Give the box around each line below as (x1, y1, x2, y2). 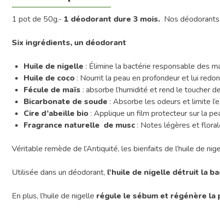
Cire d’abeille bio (24, 108, 88, 119)
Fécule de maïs (24, 84, 82, 95)
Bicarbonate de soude (24, 96, 108, 107)
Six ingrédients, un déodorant (12, 37, 126, 48)
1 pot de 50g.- (12, 13, 64, 25)
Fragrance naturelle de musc (24, 119, 137, 131)
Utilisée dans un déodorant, (12, 166, 107, 178)
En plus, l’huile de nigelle (12, 190, 96, 201)
